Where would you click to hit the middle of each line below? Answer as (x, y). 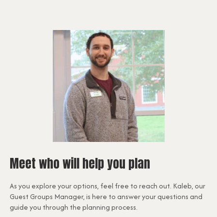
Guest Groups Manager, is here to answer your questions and (106, 197)
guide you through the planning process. (74, 207)
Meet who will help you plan (80, 164)
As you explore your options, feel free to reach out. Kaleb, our (108, 186)
